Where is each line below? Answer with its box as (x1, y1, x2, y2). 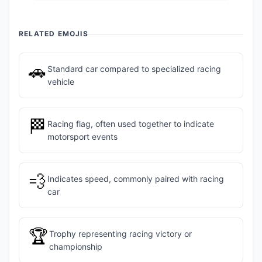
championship (49, 242, 102, 251)
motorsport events (47, 132, 118, 142)
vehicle (47, 77, 74, 87)
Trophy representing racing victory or (49, 229, 192, 239)
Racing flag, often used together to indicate (47, 119, 214, 129)
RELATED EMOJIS (19, 29, 88, 38)
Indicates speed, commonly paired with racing (47, 174, 224, 184)
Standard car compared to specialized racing (47, 64, 221, 74)
